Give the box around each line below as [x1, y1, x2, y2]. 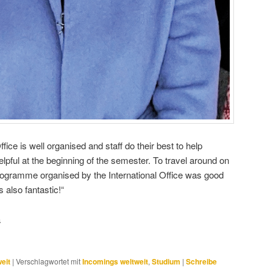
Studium [152, 255, 180, 267]
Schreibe [186, 255, 217, 267]
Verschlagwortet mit [16, 255, 80, 266]
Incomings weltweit [82, 255, 148, 267]
